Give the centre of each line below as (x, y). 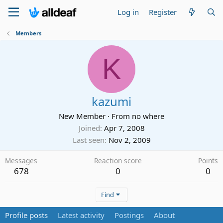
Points (208, 161)
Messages (21, 161)
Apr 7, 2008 (124, 128)
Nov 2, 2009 (129, 140)
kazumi (111, 101)
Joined (89, 128)
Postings (129, 215)
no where (148, 116)
